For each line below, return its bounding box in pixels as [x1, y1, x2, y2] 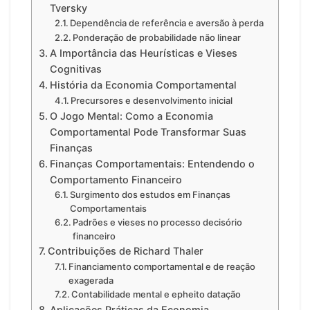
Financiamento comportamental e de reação [69, 261, 256, 273]
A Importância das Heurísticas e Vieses [49, 47, 237, 60]
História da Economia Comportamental [49, 79, 237, 91]
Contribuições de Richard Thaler [47, 245, 203, 257]
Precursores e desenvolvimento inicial [71, 95, 233, 107]
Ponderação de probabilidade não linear [73, 32, 241, 44]
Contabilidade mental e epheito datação [71, 289, 241, 300]
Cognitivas [49, 63, 102, 75]
